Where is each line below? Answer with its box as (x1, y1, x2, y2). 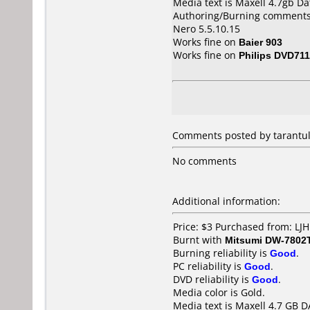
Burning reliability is (173, 246, 270, 259)
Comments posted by (172, 129, 273, 142)
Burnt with (173, 233, 225, 246)
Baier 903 (239, 35, 282, 48)
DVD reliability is (173, 273, 252, 286)
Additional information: (172, 194, 280, 208)
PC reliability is (173, 259, 244, 273)
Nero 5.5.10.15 (173, 22, 240, 35)
